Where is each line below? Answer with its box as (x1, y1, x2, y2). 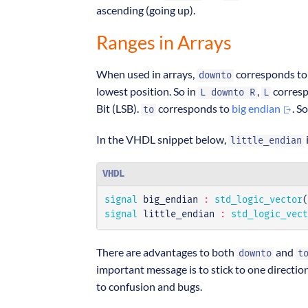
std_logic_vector (214, 195, 302, 206)
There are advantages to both (96, 245, 236, 259)
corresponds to (156, 102, 232, 115)
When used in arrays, (96, 67, 197, 81)
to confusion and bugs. (96, 280, 202, 294)
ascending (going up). (96, 3, 195, 17)
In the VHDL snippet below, (96, 133, 228, 146)
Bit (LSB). (96, 102, 141, 115)
